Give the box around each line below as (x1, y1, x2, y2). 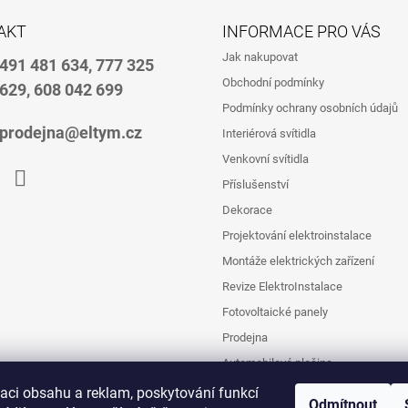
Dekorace (222, 203, 272, 218)
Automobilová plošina (222, 356, 332, 371)
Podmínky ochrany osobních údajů (222, 101, 398, 116)
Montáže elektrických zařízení (222, 254, 374, 269)
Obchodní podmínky (222, 76, 324, 90)
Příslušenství (222, 178, 289, 192)
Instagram (18, 200, 72, 215)
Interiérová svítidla (222, 127, 316, 141)
